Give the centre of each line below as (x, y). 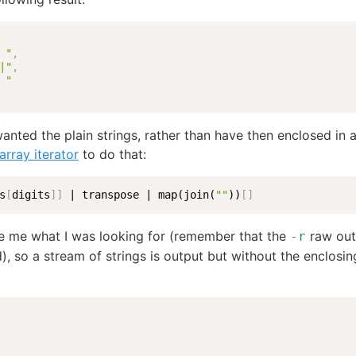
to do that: (112, 154)
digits (31, 194)
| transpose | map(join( (139, 194)
